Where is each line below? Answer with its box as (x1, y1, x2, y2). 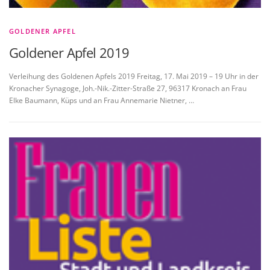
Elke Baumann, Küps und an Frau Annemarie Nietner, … (9, 95, 194, 106)
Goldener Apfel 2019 (9, 43, 130, 61)
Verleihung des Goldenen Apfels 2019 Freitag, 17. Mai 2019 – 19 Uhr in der (9, 71, 259, 82)
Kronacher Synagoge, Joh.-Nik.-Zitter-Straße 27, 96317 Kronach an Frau (9, 83, 246, 94)
